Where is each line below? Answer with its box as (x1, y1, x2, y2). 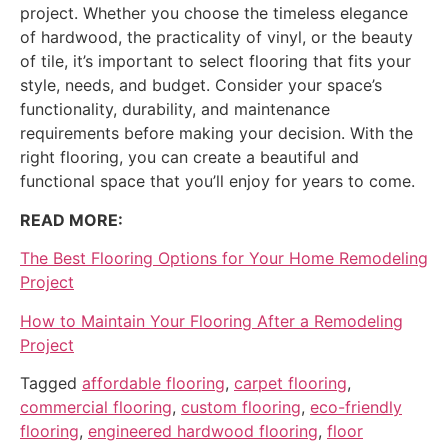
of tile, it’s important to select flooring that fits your (20, 51, 411, 72)
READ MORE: (20, 209, 123, 230)
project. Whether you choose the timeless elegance (20, 3, 408, 24)
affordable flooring (82, 373, 225, 394)
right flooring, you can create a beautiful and (20, 147, 359, 168)
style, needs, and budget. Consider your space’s (20, 75, 382, 96)
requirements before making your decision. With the (20, 123, 413, 144)
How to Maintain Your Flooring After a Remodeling (20, 310, 403, 331)
